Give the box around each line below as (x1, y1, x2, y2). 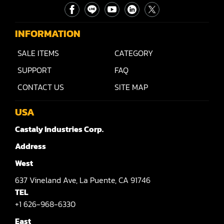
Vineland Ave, (29, 174, 79, 186)
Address (15, 140, 46, 152)
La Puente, (79, 174, 118, 186)
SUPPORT (17, 64, 51, 76)
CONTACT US (17, 81, 64, 93)
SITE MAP (114, 81, 148, 93)
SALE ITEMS (17, 47, 59, 59)
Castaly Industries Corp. (15, 123, 103, 135)
